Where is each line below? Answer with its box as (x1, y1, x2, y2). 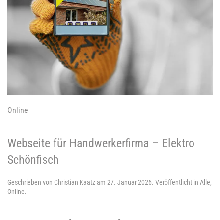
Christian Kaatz (54, 178, 95, 186)
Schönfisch (7, 153, 59, 166)
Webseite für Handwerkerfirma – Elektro (7, 137, 194, 150)
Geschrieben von (7, 178, 54, 186)
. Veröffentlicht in (152, 178, 200, 186)
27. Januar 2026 (107, 178, 152, 186)
